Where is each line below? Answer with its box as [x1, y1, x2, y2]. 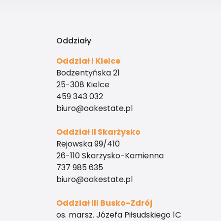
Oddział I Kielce [56, 55, 120, 67]
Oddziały [56, 35, 91, 46]
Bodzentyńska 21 [56, 67, 120, 78]
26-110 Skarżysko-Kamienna [56, 149, 164, 161]
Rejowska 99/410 [56, 138, 120, 149]
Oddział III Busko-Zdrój [56, 197, 152, 209]
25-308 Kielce [56, 78, 110, 90]
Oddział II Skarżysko [56, 126, 141, 138]
